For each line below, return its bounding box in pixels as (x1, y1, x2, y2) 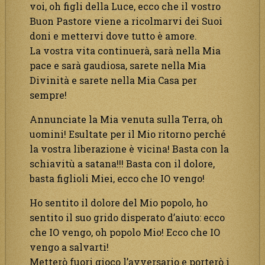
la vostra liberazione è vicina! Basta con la (30, 142, 229, 155)
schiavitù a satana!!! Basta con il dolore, (30, 157, 215, 170)
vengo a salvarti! (30, 240, 109, 253)
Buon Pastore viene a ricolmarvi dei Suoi (30, 14, 222, 27)
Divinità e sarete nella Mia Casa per (30, 73, 197, 86)
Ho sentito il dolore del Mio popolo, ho (30, 196, 208, 209)
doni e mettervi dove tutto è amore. (30, 29, 197, 42)
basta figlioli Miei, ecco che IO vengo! (30, 172, 205, 185)
